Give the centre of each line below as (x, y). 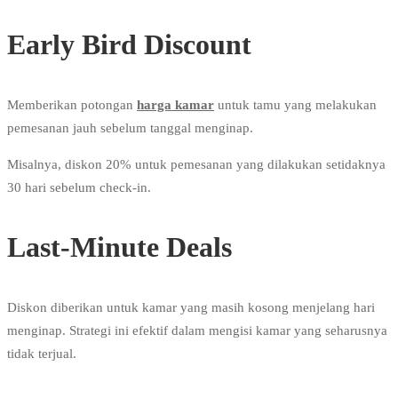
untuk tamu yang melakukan (295, 105)
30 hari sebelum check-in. (79, 188)
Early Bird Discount (129, 45)
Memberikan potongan (72, 105)
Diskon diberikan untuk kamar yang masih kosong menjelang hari (191, 308)
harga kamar (175, 105)
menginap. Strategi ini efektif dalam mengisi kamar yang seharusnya (197, 331)
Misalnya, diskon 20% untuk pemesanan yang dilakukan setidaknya (196, 165)
